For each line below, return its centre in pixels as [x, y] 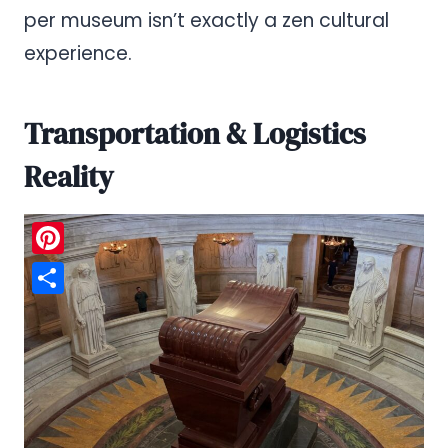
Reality [69, 177]
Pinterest [73, 269]
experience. [78, 53]
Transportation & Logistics [195, 134]
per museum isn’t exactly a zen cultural [206, 20]
